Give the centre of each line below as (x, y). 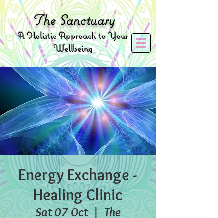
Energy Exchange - (78, 174)
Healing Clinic (78, 194)
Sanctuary (84, 20)
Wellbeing (73, 48)
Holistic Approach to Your (76, 36)
